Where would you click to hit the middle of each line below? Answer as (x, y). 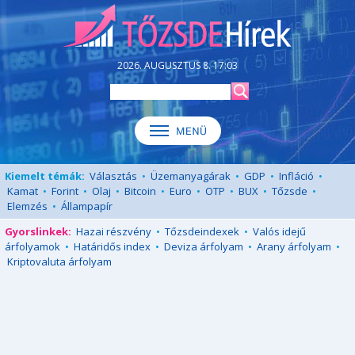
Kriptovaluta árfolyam (59, 261)
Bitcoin (140, 191)
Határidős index (112, 246)
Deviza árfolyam (204, 246)
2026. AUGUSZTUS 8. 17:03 (177, 65)
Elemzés (27, 206)
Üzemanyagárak (191, 176)
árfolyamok (32, 246)
